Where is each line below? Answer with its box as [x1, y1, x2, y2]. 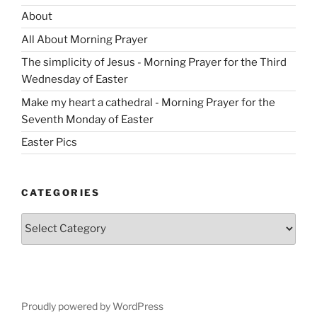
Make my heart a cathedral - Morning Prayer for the [21, 96, 275, 109]
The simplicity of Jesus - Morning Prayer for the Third [21, 56, 287, 69]
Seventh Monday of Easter [21, 113, 154, 126]
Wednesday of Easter [21, 73, 128, 86]
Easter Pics [21, 136, 77, 149]
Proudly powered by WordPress [21, 299, 163, 312]
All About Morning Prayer [21, 33, 148, 46]
